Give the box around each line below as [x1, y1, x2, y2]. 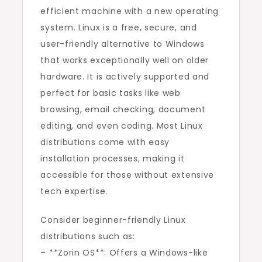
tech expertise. [40, 185, 108, 198]
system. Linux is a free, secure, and [40, 22, 197, 34]
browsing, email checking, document [40, 104, 206, 116]
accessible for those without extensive [40, 169, 215, 181]
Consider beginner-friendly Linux [40, 214, 186, 226]
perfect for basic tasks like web [40, 87, 181, 99]
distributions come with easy [40, 136, 170, 149]
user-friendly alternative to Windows [40, 38, 205, 50]
